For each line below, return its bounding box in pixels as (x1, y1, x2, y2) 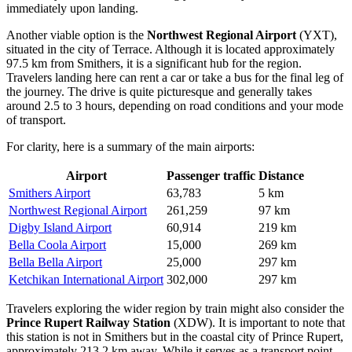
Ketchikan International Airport (9, 272, 163, 286)
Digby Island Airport (9, 220, 112, 234)
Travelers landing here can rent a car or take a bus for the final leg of (6, 70, 343, 84)
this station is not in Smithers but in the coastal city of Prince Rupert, (6, 329, 343, 343)
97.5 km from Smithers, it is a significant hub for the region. (6, 56, 302, 70)
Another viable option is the (6, 27, 147, 42)
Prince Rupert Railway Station (6, 315, 170, 329)
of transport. (6, 112, 66, 126)
